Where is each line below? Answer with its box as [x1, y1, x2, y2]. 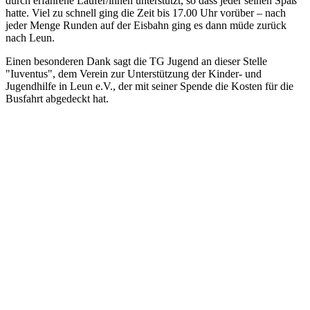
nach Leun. [6, 31, 55, 44]
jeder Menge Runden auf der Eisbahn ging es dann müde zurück [6, 19, 286, 31]
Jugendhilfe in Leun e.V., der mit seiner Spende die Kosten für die [6, 80, 293, 92]
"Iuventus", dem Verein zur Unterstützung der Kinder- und [6, 67, 262, 80]
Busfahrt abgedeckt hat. [6, 92, 109, 104]
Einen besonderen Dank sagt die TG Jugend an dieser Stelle [6, 55, 267, 67]
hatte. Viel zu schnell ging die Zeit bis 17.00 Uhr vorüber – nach [6, 6, 286, 19]
